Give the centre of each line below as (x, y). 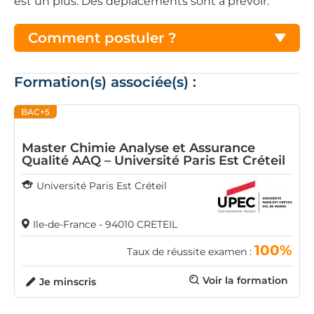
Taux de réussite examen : (191, 252)
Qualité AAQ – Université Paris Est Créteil (153, 161)
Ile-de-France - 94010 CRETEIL (105, 224)
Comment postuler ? (102, 38)
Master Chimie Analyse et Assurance (138, 148)
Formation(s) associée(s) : (105, 82)
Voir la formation (245, 280)
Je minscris (68, 282)
